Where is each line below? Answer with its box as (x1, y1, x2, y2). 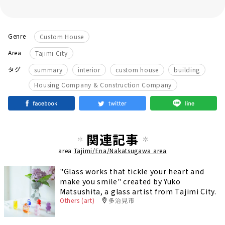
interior (78, 65, 100, 74)
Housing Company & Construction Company (34, 80, 172, 89)
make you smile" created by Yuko (60, 176, 181, 187)
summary (34, 65, 63, 74)
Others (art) (60, 196, 95, 205)
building (174, 65, 200, 74)
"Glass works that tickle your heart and (60, 166, 204, 177)
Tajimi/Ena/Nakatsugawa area (73, 146, 167, 155)
